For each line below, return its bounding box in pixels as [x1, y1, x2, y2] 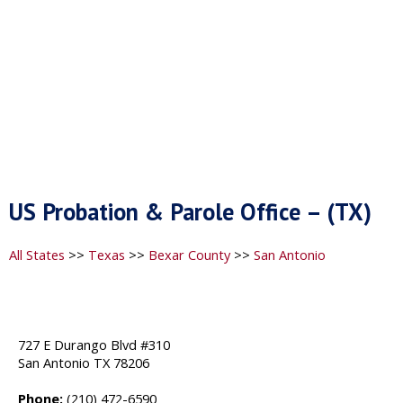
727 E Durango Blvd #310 [18, 335, 170, 354]
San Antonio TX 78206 [18, 353, 149, 372]
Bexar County [148, 245, 230, 264]
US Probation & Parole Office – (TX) [9, 195, 372, 227]
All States [9, 245, 65, 264]
